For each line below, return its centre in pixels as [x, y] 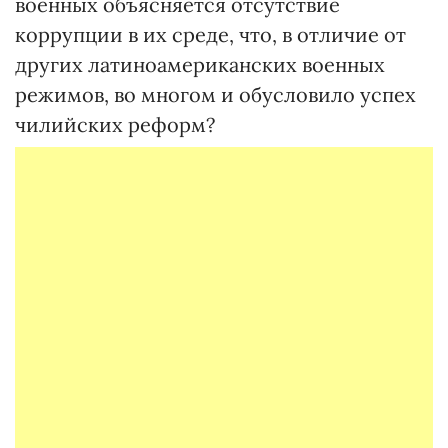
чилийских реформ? [115, 124]
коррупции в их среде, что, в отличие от [210, 34]
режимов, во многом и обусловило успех [215, 94]
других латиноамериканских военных [200, 64]
